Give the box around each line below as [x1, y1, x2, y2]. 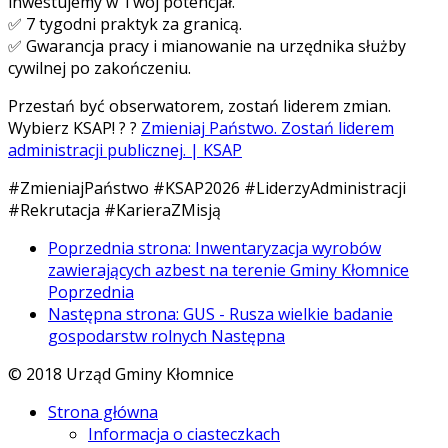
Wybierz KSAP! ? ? [8, 117, 141, 140]
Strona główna [48, 401, 158, 424]
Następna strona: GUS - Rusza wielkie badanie [48, 303, 393, 326]
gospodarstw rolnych [48, 325, 211, 348]
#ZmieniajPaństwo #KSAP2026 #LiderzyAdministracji [8, 177, 406, 200]
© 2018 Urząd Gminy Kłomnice [8, 363, 234, 386]
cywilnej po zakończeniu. [8, 57, 191, 80]
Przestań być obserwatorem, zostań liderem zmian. [8, 95, 391, 118]
